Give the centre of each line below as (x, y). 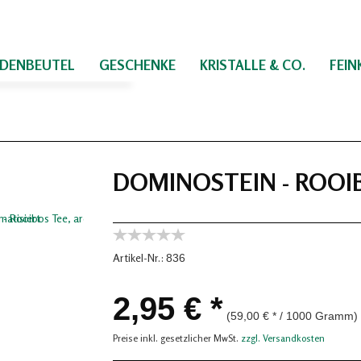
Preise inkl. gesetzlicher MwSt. (177, 338)
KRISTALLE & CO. (253, 65)
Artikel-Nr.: (138, 257)
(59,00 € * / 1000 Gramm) (292, 316)
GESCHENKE (137, 65)
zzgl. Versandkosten (283, 338)
